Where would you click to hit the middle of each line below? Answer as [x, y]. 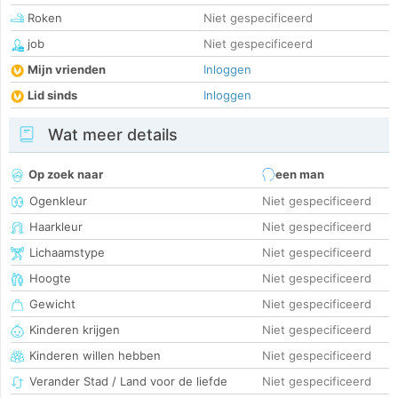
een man [300, 175]
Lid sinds [52, 96]
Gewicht [52, 304]
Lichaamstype [67, 253]
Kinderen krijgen [75, 330]
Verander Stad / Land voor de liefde [128, 382]
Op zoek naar [66, 175]
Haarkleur [56, 227]
